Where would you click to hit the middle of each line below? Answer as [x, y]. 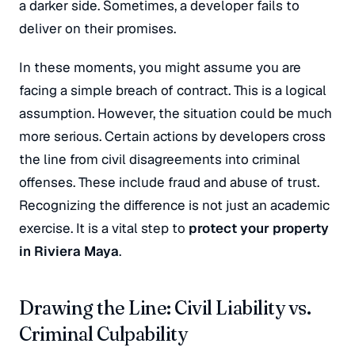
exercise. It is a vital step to [104, 228]
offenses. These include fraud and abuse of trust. [169, 182]
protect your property [259, 228]
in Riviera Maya [69, 251]
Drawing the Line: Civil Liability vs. [165, 308]
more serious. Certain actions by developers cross [172, 136]
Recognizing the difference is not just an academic [174, 205]
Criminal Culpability [103, 334]
